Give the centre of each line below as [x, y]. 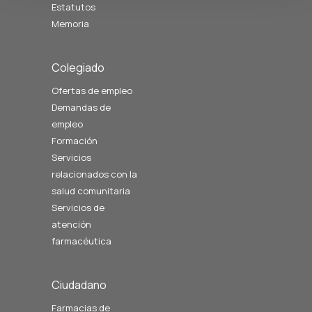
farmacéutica [81, 241]
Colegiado [78, 68]
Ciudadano [79, 285]
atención [71, 224]
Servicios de [78, 208]
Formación [75, 141]
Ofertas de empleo [92, 91]
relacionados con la [94, 174]
